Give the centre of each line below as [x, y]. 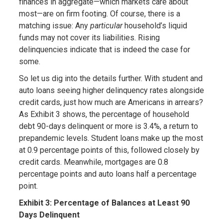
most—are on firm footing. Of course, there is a [99, 14]
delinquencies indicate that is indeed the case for [104, 50]
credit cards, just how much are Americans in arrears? [111, 103]
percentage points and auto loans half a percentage [108, 174]
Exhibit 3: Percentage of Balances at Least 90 [104, 203]
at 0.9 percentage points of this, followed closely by [109, 150]
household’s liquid [155, 26]
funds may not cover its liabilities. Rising [89, 38]
